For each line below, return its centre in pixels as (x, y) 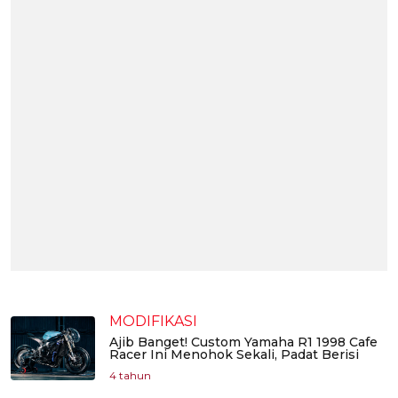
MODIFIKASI (153, 322)
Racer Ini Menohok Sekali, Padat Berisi (234, 355)
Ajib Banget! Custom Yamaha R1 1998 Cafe (243, 342)
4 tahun (130, 376)
